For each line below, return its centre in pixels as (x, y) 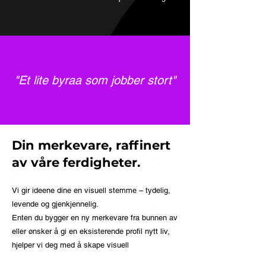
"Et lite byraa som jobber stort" (95, 80)
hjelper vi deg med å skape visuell (70, 245)
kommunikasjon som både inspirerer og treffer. (91, 259)
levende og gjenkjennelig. (55, 204)
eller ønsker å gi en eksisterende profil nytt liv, (91, 231)
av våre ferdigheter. (76, 162)
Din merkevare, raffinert (91, 145)
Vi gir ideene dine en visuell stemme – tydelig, (91, 190)
